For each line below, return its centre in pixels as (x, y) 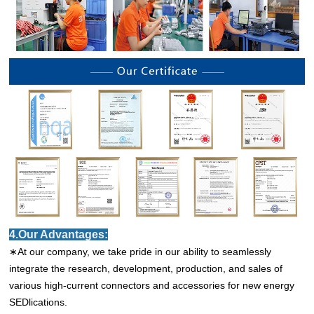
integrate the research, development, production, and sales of (146, 269)
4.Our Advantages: (59, 235)
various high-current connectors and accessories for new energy (152, 286)
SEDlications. (39, 302)
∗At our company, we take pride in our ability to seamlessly (141, 252)
